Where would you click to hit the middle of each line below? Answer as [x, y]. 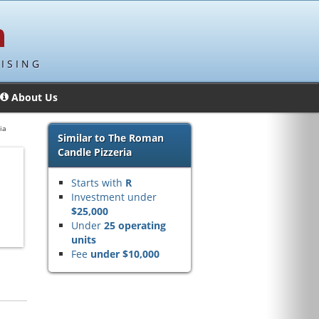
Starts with [98, 183]
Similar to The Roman [111, 138]
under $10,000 [125, 254]
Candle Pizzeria [95, 152]
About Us [34, 97]
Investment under [114, 197]
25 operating [135, 225]
